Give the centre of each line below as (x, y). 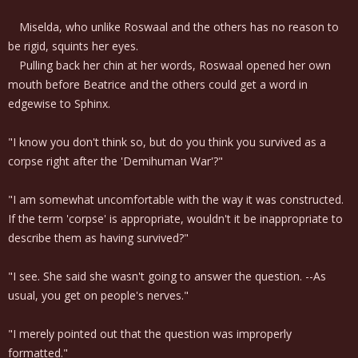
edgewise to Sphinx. (59, 103)
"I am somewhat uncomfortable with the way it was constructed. (176, 199)
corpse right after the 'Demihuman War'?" (115, 161)
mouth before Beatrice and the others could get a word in (158, 84)
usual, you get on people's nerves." (98, 295)
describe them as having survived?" (98, 238)
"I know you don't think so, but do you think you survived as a (167, 142)
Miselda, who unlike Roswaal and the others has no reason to (173, 27)
